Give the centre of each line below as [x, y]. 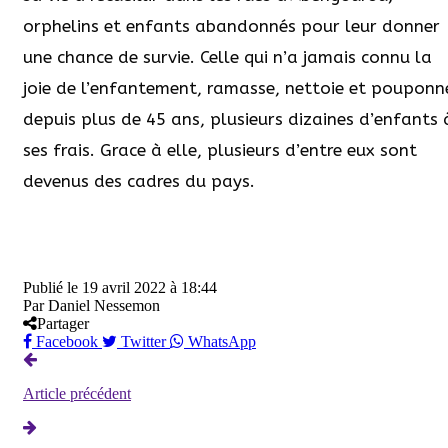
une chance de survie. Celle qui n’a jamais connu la [227, 57]
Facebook [67, 342]
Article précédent [77, 394]
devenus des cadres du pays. [141, 181]
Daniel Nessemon [104, 306]
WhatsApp [220, 342]
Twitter [143, 342]
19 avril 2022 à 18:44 [149, 288]
